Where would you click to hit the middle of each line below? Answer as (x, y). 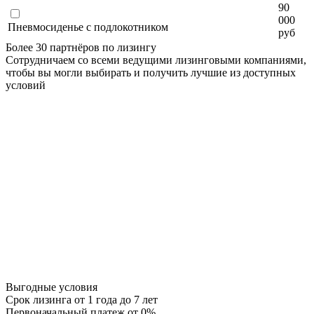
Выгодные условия (52, 287)
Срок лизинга (39, 299)
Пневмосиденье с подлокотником (88, 27)
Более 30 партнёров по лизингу (81, 47)
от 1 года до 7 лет (115, 299)
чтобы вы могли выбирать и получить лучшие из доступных (151, 72)
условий (26, 85)
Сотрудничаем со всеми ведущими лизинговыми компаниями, (156, 60)
